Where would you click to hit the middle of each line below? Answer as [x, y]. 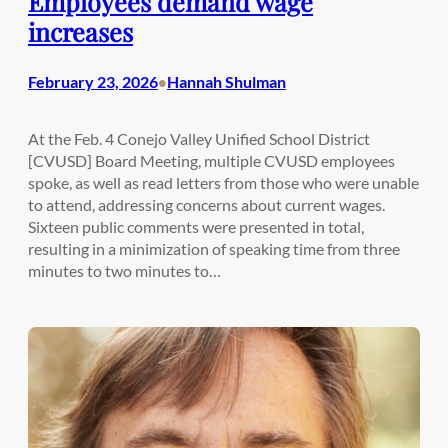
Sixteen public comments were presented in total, [196, 227]
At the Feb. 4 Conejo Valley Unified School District [199, 139]
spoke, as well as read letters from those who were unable [223, 183]
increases [80, 31]
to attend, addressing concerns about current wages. [206, 205]
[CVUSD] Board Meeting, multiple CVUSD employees [211, 161]
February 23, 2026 [93, 82]
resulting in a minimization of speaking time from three [214, 249]
